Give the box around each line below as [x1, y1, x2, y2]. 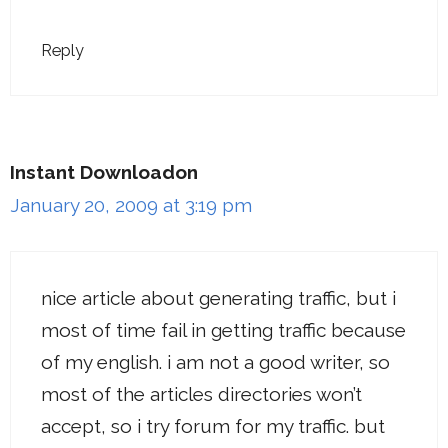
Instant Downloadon [10, 161, 198, 184]
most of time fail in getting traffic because [41, 318, 406, 341]
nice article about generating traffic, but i [41, 286, 396, 309]
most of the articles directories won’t [41, 382, 362, 405]
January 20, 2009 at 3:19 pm [10, 194, 252, 217]
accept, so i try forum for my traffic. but [41, 414, 385, 437]
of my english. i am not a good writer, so [41, 350, 390, 373]
